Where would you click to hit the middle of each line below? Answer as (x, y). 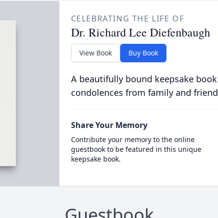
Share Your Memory (109, 125)
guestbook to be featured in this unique (136, 149)
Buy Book (143, 53)
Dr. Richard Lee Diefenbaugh (140, 32)
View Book (95, 53)
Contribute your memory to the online (133, 139)
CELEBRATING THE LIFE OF (127, 18)
